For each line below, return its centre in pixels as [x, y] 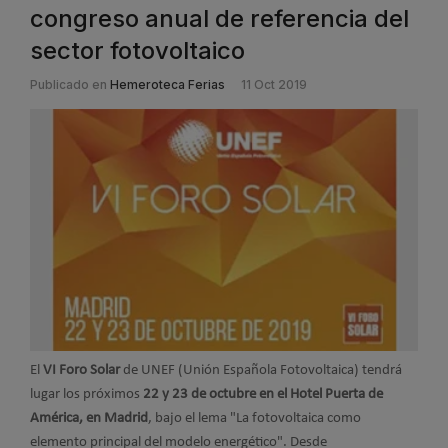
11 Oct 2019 [274, 84]
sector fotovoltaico [137, 50]
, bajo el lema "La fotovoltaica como [254, 418]
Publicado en [68, 84]
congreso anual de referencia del [219, 18]
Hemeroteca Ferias [167, 84]
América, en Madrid [89, 418]
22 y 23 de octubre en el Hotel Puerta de [263, 394]
